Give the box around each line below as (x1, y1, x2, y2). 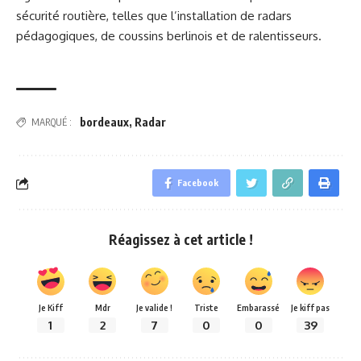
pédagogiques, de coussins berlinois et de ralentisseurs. (16, 27, 322, 44)
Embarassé (237, 302, 280, 313)
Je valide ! (136, 302, 173, 313)
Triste (194, 302, 219, 313)
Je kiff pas (291, 302, 330, 313)
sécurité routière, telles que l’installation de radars (16, 7, 292, 23)
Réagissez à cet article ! (108, 230, 253, 249)
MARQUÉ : (31, 116, 72, 129)
